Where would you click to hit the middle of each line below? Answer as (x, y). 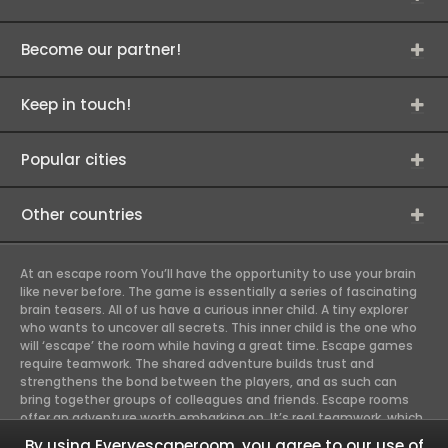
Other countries (82, 214)
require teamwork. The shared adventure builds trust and (197, 363)
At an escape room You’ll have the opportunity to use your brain (218, 273)
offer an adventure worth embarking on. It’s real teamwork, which (221, 417)
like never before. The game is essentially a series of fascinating (218, 291)
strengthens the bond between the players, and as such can (208, 381)
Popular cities (74, 159)
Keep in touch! (76, 104)
